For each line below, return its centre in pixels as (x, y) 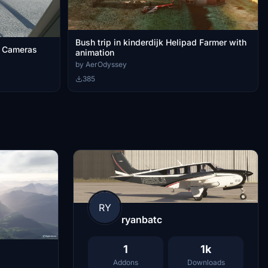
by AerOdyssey (101, 64)
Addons (126, 262)
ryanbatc (142, 219)
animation (95, 52)
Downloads (206, 262)
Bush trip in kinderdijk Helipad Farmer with (161, 42)
